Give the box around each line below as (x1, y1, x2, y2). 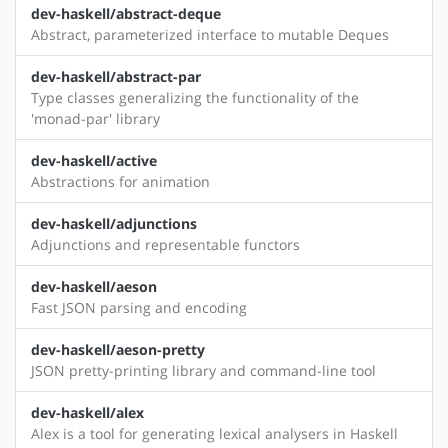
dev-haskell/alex (31, 403, 144, 423)
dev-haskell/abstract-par (31, 67, 201, 87)
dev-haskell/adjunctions (31, 214, 197, 234)
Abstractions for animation (31, 172, 210, 192)
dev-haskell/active (31, 151, 157, 171)
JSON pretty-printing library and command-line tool (31, 361, 376, 381)
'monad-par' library (31, 109, 160, 129)
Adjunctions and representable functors (31, 235, 300, 255)
